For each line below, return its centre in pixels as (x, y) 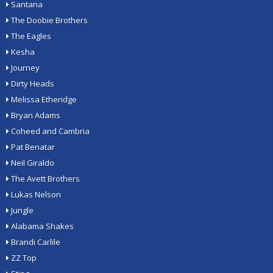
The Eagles (30, 36)
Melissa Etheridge (43, 99)
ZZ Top (23, 258)
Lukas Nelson (35, 194)
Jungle (21, 210)
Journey (24, 68)
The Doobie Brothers (48, 20)
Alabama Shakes (41, 226)
